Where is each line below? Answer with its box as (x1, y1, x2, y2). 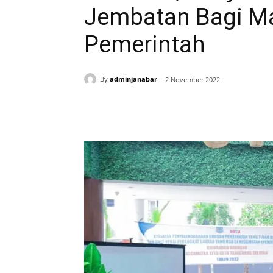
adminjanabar (110, 74, 157, 84)
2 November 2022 (165, 75, 220, 84)
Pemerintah (84, 30, 205, 58)
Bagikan (113, 107, 140, 116)
